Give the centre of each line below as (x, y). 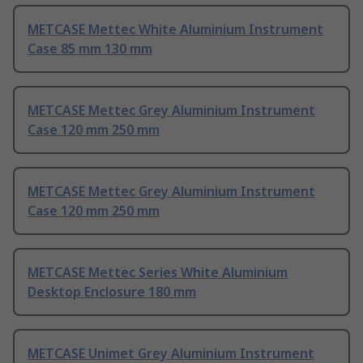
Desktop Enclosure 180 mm (112, 292)
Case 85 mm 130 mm (90, 49)
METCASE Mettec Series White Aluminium (158, 273)
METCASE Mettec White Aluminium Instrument (175, 30)
